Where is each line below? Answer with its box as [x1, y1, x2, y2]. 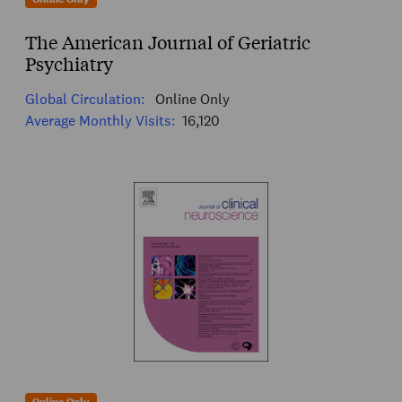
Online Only [152, 90, 230, 109]
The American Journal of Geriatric [25, 30, 310, 55]
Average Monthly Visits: [25, 111, 175, 131]
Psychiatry [25, 51, 113, 76]
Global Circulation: [25, 90, 144, 109]
